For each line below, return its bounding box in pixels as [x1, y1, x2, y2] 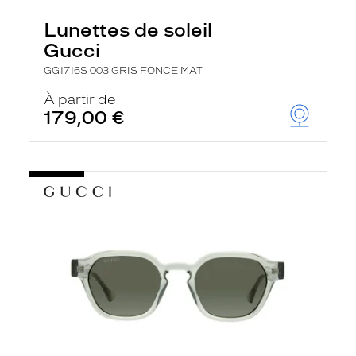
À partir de [44, 91, 116, 107]
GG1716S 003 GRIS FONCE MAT [44, 65, 203, 76]
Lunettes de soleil [44, 18, 212, 41]
